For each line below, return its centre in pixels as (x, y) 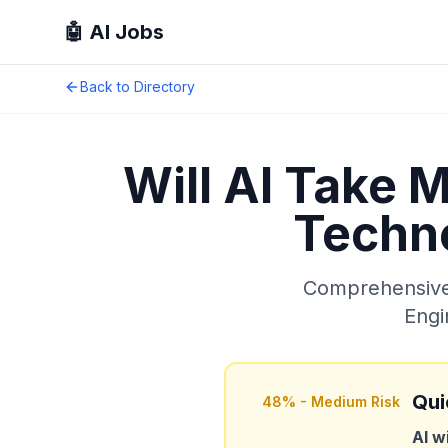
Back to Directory (137, 86)
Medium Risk (355, 401)
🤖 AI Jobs (114, 32)
